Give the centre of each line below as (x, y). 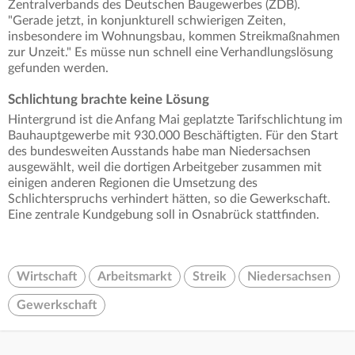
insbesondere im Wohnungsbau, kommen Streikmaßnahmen (174, 37)
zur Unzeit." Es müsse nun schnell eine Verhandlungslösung (170, 53)
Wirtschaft (47, 277)
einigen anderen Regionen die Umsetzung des (133, 183)
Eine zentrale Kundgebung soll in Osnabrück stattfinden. (164, 215)
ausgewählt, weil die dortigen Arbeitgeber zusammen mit (165, 168)
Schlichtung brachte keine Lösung (109, 100)
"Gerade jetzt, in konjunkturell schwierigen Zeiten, (147, 21)
